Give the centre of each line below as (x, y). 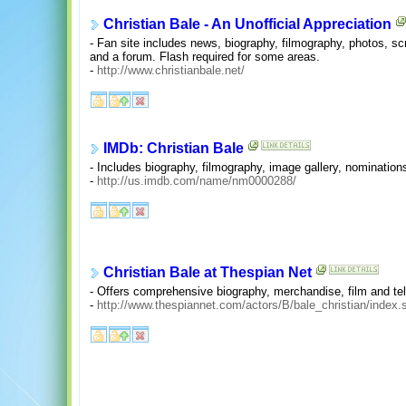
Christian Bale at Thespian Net (208, 273)
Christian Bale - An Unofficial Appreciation (247, 24)
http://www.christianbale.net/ (171, 71)
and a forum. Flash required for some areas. (205, 57)
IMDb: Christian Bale (174, 149)
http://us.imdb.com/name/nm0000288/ (197, 181)
